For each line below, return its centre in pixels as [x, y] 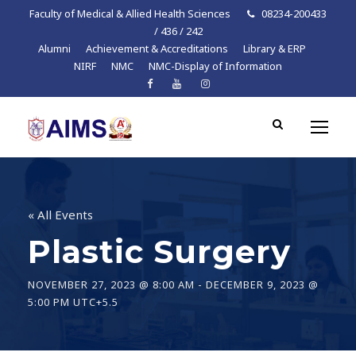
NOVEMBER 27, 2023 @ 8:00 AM [111, 284]
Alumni [54, 48]
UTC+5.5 [96, 302]
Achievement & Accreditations [157, 48]
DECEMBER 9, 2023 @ [262, 284]
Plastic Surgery [159, 252]
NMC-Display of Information [215, 66]
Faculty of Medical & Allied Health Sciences [131, 14]
